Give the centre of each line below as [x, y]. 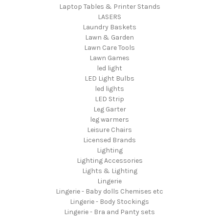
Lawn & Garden [109, 37]
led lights [109, 88]
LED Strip [109, 99]
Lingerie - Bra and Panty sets [109, 212]
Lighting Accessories [109, 160]
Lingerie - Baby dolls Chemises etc [109, 191]
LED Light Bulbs [109, 78]
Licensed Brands [109, 140]
